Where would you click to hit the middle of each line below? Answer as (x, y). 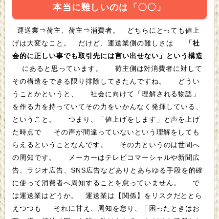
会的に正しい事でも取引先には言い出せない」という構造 (108, 56)
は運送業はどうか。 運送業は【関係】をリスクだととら (46, 196)
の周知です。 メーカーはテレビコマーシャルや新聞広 (35, 158)
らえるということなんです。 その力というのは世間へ (61, 145)
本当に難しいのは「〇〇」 (109, 8)
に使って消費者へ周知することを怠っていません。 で (98, 183)
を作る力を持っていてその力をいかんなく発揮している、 (108, 107)
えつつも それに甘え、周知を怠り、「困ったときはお (28, 208)
